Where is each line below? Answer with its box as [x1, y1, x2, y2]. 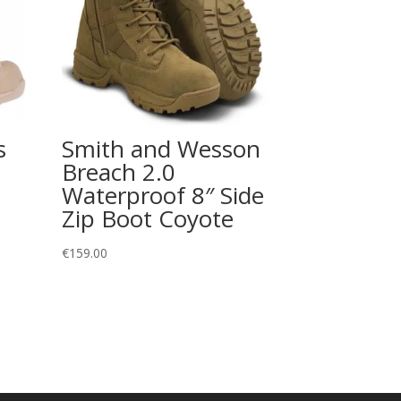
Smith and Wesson [61, 132, 260, 166]
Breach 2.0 [61, 156, 175, 189]
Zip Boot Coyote [61, 202, 234, 235]
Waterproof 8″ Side [61, 179, 264, 212]
